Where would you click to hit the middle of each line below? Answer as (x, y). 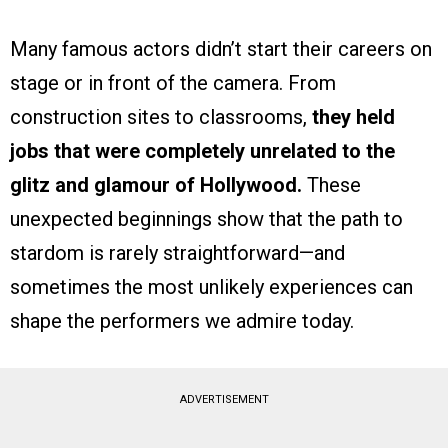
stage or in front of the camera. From (173, 83)
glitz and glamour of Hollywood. (156, 185)
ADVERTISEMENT (224, 400)
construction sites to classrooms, (161, 117)
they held (353, 117)
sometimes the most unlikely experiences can (211, 287)
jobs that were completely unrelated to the (202, 151)
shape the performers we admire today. (182, 321)
